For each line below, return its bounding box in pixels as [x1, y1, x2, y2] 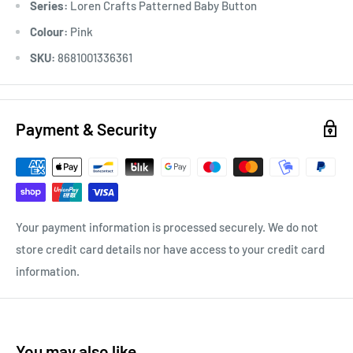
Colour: [30, 24, 68, 39]
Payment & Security [16, 118, 157, 139]
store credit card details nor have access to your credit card [16, 241, 325, 256]
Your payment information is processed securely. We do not [16, 219, 318, 234]
